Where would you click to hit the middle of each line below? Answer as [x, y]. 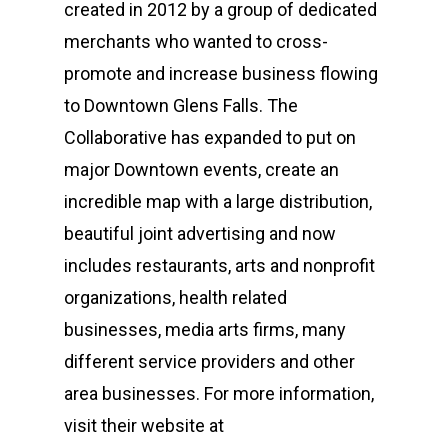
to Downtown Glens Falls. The [181, 106]
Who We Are [321, 425]
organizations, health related [175, 298]
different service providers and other [209, 362]
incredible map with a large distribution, [218, 202]
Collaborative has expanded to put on [210, 138]
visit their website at [144, 426]
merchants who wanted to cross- [196, 42]
